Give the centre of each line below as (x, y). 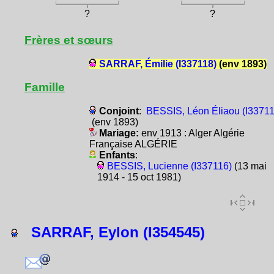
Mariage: (119, 133)
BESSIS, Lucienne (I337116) (169, 166)
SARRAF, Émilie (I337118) (157, 64)
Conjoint (119, 111)
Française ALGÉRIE (133, 144)
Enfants (117, 155)
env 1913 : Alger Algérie (193, 133)
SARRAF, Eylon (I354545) (112, 232)
